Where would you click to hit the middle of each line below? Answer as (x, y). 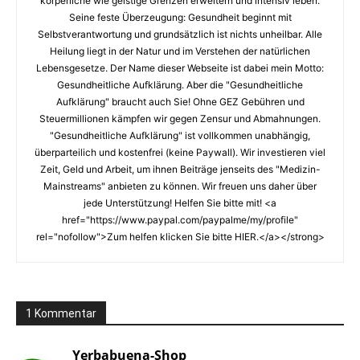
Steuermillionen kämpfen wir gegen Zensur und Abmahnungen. (180, 119)
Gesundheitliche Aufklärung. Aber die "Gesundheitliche (180, 85)
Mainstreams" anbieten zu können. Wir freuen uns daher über (180, 186)
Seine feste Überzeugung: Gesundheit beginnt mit (180, 17)
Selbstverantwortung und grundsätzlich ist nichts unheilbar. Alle (180, 34)
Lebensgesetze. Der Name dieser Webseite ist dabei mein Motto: (180, 68)
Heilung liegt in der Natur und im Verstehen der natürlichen (180, 51)
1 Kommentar (61, 313)
